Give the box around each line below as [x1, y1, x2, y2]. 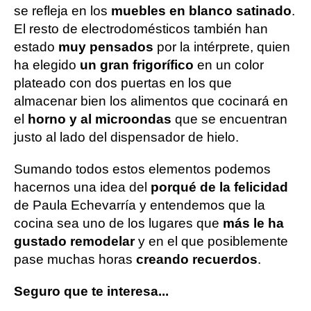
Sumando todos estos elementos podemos [14, 162, 271, 177]
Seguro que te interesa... [14, 284, 169, 299]
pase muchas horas [14, 252, 136, 267]
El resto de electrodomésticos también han [14, 22, 268, 37]
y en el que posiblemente [138, 234, 288, 249]
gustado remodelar [14, 234, 138, 249]
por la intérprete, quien [157, 40, 290, 55]
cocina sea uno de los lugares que [14, 216, 223, 231]
